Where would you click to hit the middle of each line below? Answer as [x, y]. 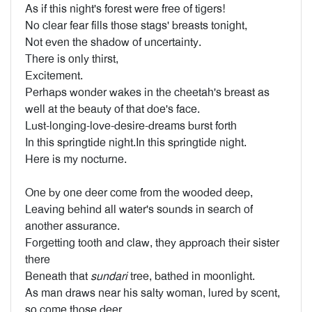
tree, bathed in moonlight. [191, 276]
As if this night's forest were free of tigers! [125, 9]
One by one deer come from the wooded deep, [139, 193]
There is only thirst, [72, 59]
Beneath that [58, 276]
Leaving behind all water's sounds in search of [139, 209]
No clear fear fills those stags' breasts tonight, [136, 25]
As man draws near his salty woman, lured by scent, [153, 293]
